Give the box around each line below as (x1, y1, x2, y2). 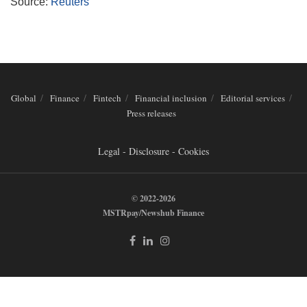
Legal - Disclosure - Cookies (98, 145, 209, 158)
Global (11, 92, 36, 105)
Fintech (93, 92, 121, 105)
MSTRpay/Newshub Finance (103, 207, 204, 219)
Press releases (127, 107, 176, 120)
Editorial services (221, 92, 285, 105)
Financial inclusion (135, 92, 207, 105)
